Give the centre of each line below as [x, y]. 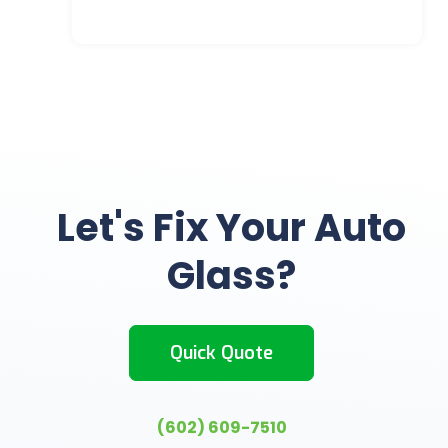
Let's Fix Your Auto [232, 227]
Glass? [232, 275]
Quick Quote [222, 353]
